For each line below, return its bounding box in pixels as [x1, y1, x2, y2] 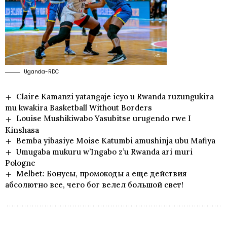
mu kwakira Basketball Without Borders [5, 103, 152, 113]
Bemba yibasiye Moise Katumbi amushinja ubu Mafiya [16, 135, 216, 145]
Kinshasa [5, 125, 39, 135]
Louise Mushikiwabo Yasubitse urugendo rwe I [16, 113, 192, 124]
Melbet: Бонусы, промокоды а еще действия [16, 169, 187, 179]
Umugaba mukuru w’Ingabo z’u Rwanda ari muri [16, 146, 193, 157]
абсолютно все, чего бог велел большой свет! [5, 180, 183, 190]
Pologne [5, 158, 35, 168]
